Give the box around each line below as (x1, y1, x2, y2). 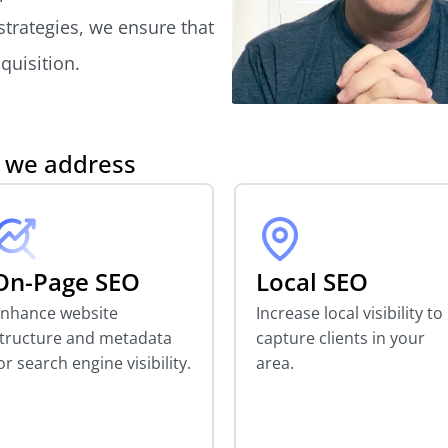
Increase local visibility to (256, 301, 443, 324)
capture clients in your (256, 326, 425, 349)
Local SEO (256, 264, 368, 298)
